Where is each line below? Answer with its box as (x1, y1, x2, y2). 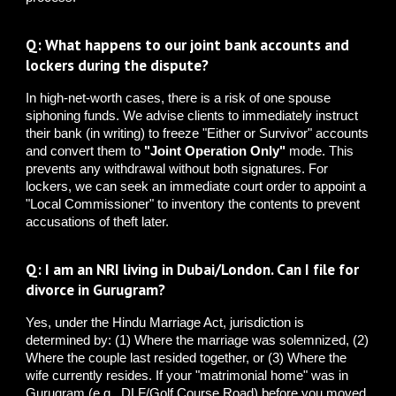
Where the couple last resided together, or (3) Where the (26, 351, 347, 366)
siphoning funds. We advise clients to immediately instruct (26, 109, 359, 124)
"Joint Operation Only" (144, 144, 286, 159)
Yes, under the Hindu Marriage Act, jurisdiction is (26, 316, 305, 331)
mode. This (286, 144, 354, 159)
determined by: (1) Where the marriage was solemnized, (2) (26, 333, 369, 348)
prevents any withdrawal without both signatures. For (26, 162, 329, 177)
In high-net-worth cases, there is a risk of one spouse (26, 91, 331, 106)
